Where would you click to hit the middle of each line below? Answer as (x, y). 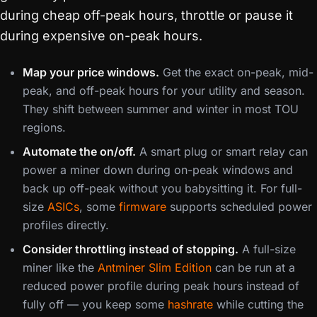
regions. (44, 127)
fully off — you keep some (95, 304)
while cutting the (258, 304)
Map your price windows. (91, 72)
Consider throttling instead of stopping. (131, 249)
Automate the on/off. (79, 151)
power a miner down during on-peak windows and (158, 170)
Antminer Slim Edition (155, 267)
